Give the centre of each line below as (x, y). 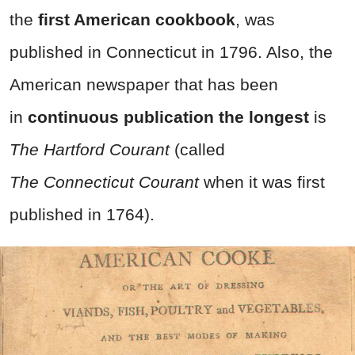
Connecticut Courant (124, 181)
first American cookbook (137, 19)
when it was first (264, 181)
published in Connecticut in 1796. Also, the (171, 52)
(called (200, 149)
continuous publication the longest (168, 116)
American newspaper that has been (144, 84)
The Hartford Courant (92, 149)
